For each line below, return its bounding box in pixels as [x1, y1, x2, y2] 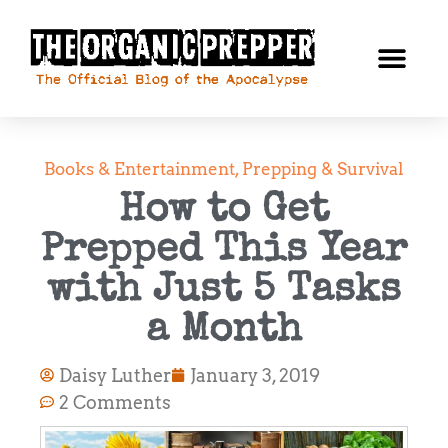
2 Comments [59, 391, 171, 413]
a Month [146, 311, 302, 352]
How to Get [119, 191, 329, 232]
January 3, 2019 [190, 364, 320, 386]
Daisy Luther [59, 364, 171, 386]
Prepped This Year [41, 231, 407, 272]
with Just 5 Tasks [47, 271, 401, 312]
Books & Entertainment [44, 158, 235, 179]
